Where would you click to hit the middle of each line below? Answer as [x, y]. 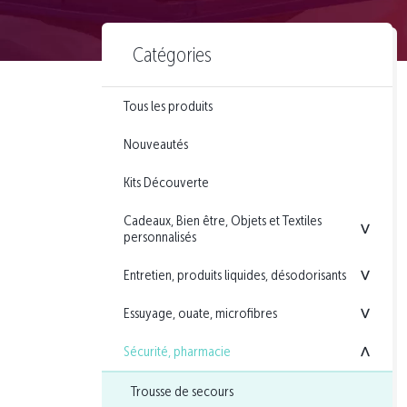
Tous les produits [168, 106]
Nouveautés [156, 144]
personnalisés [160, 237]
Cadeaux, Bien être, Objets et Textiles [223, 221]
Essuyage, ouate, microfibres [200, 313]
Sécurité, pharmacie [177, 352]
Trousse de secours [182, 392]
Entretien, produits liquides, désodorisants [235, 275]
